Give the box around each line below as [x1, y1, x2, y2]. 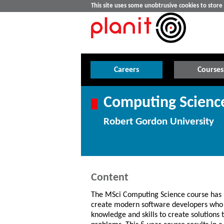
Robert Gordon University [103, 116, 214, 127]
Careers [114, 66, 139, 74]
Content [91, 172, 128, 183]
